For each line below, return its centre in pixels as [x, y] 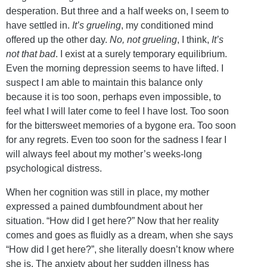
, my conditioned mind [167, 25]
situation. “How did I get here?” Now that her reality [112, 221]
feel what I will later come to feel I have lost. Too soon [117, 111]
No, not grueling [143, 39]
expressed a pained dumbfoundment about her [104, 206]
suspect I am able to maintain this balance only [104, 82]
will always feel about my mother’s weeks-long [104, 154]
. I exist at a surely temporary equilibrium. [141, 54]
